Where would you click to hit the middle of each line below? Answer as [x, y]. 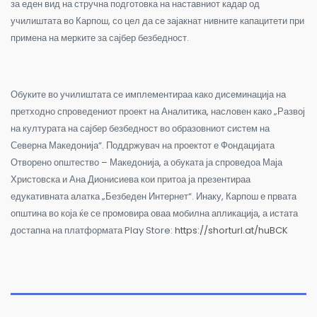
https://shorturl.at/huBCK [231, 230]
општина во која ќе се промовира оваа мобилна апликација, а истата [154, 213]
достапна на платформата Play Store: [93, 230]
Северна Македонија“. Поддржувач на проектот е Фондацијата [143, 145]
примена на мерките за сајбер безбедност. [100, 38]
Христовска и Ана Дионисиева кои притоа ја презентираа [131, 179]
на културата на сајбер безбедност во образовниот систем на [140, 128]
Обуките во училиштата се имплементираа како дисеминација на [148, 94]
